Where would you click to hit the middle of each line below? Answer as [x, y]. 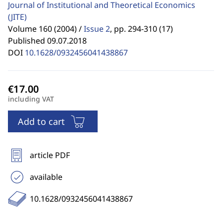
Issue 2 [97, 29]
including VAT [31, 99]
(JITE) [17, 17]
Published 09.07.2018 [47, 41]
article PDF [50, 155]
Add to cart [41, 121]
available [46, 177]
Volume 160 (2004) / [45, 29]
